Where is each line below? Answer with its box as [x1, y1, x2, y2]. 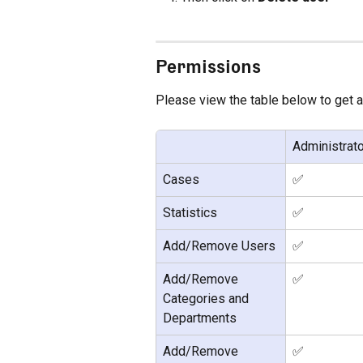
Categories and [163, 291, 252, 307]
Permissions [156, 54, 261, 77]
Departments [163, 310, 237, 327]
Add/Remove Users [163, 238, 275, 254]
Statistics [163, 205, 217, 221]
